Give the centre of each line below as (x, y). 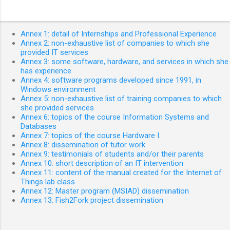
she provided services (57, 108)
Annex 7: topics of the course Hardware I (90, 135)
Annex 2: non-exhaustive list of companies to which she (115, 43)
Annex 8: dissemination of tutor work (83, 145)
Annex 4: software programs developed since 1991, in (111, 80)
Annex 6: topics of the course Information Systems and (115, 117)
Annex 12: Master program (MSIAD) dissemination (105, 191)
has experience (46, 71)
